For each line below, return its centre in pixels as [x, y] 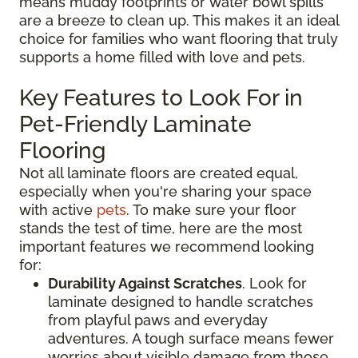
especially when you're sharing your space [165, 191]
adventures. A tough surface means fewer [191, 338]
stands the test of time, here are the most [161, 228]
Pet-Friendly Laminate [135, 124]
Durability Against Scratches [145, 283]
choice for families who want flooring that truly [179, 38]
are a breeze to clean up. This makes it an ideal [179, 20]
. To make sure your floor [211, 209]
